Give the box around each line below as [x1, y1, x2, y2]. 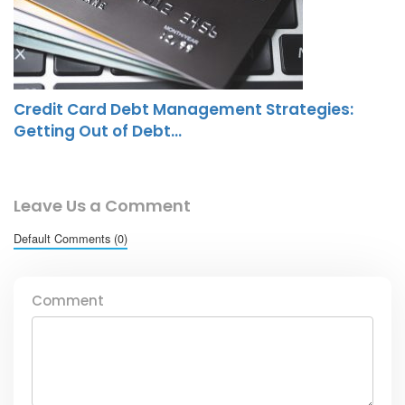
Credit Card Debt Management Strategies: [14, 99, 353, 121]
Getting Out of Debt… [14, 120, 182, 143]
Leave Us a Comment [14, 194, 191, 218]
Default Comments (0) [14, 230, 127, 248]
